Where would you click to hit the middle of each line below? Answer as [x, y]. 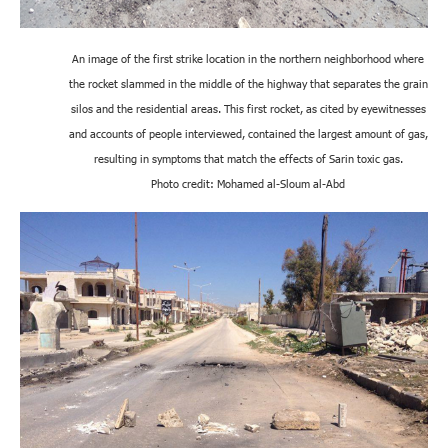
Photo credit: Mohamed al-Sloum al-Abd [248, 184]
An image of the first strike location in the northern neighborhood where [248, 59]
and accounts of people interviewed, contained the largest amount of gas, [248, 134]
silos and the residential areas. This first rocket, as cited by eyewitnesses [248, 109]
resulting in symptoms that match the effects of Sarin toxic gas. [248, 159]
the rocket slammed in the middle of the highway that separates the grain [248, 84]
